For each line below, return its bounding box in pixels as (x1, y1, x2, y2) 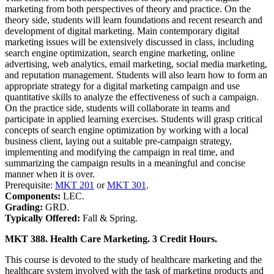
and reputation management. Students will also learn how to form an (5, 69, 267, 80)
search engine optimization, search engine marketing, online (5, 47, 235, 58)
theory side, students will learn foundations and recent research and (5, 14, 262, 25)
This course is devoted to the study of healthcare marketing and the (5, 254, 262, 265)
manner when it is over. (5, 168, 95, 179)
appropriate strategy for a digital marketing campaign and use (5, 80, 240, 91)
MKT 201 (55, 179, 94, 190)
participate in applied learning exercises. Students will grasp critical (5, 113, 262, 124)
